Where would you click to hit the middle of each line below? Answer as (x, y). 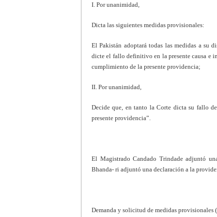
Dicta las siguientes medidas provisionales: (148, 25)
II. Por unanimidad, (116, 87)
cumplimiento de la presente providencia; (146, 66)
